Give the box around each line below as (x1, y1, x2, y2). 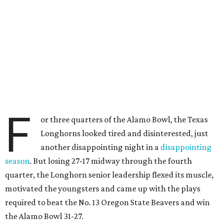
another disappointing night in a (40, 142, 161, 152)
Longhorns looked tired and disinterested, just (40, 128, 209, 138)
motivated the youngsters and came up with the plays (5, 184, 200, 193)
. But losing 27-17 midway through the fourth (30, 156, 192, 166)
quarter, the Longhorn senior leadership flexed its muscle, (5, 170, 214, 180)
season (5, 156, 30, 166)
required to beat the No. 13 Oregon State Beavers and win (5, 197, 210, 207)
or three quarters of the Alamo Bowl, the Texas (40, 114, 208, 124)
